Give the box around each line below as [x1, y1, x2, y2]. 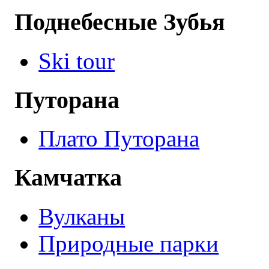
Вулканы [38, 203, 125, 229]
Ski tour [38, 48, 115, 74]
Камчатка [14, 164, 122, 192]
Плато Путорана [38, 125, 200, 152]
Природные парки [38, 230, 219, 256]
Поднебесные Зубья [14, 8, 226, 36]
